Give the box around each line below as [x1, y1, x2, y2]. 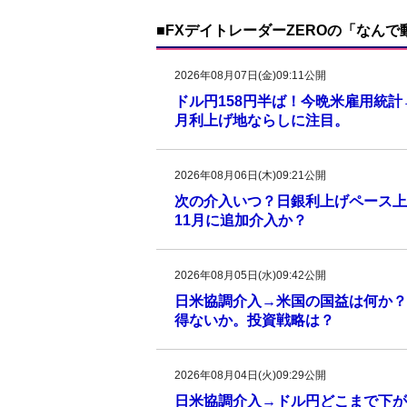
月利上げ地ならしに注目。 [174, 113, 349, 128]
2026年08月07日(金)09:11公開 [174, 69, 326, 82]
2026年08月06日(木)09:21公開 [174, 169, 326, 182]
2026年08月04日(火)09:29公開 [174, 369, 326, 382]
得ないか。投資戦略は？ [174, 313, 334, 328]
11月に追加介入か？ [174, 213, 307, 228]
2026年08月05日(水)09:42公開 [174, 269, 326, 282]
